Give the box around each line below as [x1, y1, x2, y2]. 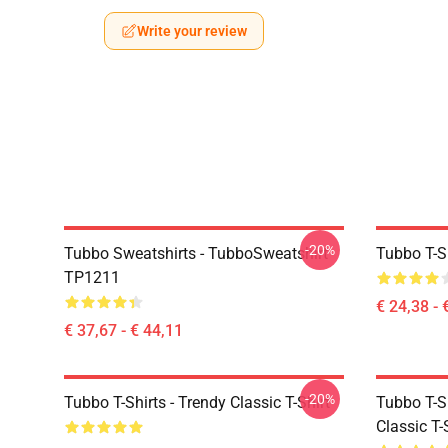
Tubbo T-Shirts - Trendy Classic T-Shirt [64, 393, 330, 412]
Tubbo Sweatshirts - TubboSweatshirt [64, 244, 328, 263]
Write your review [137, 23, 247, 39]
